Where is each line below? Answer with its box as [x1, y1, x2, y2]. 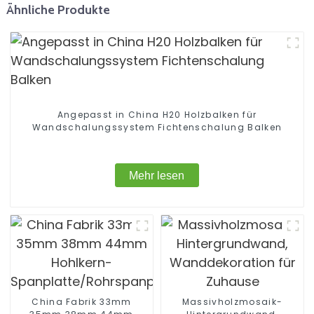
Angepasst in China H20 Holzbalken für [57, 109, 257, 121]
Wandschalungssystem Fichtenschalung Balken [32, 121, 282, 134]
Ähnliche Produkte [6, 1, 110, 17]
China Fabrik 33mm [32, 295, 132, 308]
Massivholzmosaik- [182, 295, 283, 308]
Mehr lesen [129, 169, 185, 182]
